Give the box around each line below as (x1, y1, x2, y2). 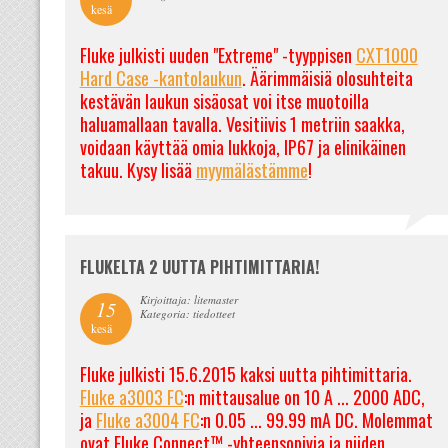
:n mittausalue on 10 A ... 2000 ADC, (183, 384, 425, 410)
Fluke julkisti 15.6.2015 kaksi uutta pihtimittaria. (79, 361, 412, 387)
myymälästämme (195, 157, 308, 183)
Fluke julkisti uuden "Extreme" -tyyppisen (79, 42, 356, 68)
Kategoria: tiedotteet (139, 306, 235, 321)
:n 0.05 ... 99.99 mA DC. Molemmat (199, 407, 433, 433)
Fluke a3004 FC (95, 407, 200, 433)
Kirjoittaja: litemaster (139, 292, 238, 307)
